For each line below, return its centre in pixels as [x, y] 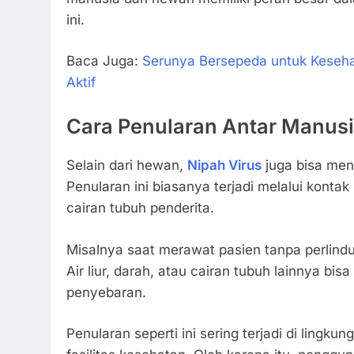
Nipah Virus [224, 166]
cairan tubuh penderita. [140, 208]
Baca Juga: [104, 61]
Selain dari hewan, [127, 166]
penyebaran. [106, 292]
